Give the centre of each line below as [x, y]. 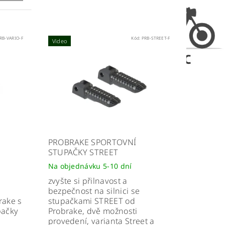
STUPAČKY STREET [83, 152]
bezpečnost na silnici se [94, 191]
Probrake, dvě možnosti [93, 211]
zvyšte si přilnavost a [88, 181]
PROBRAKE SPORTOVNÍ [92, 142]
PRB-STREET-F [156, 38]
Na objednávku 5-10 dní [90, 166]
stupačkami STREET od [91, 201]
